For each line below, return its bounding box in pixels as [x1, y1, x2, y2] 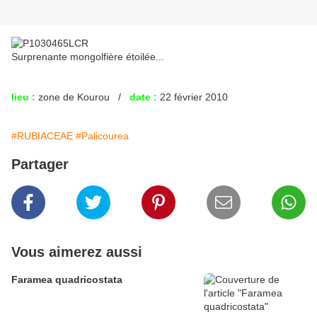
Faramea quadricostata [11, 274, 122, 286]
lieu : [11, 91, 35, 103]
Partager [11, 156, 69, 173]
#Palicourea [76, 130, 129, 142]
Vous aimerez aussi [11, 244, 142, 260]
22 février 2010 [157, 91, 228, 103]
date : [129, 91, 157, 103]
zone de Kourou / [35, 91, 129, 103]
